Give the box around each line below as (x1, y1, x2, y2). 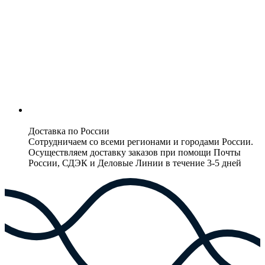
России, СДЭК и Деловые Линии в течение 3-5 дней (28, 158, 241, 169)
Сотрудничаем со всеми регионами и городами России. (28, 137, 253, 147)
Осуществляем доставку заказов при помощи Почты (28, 147, 241, 158)
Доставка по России (28, 126, 109, 137)
